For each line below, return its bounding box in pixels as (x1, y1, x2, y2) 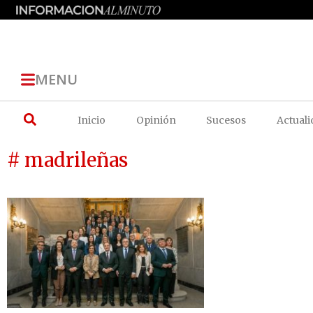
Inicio (78, 113, 106, 126)
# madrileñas (7, 147, 128, 172)
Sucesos (206, 113, 247, 126)
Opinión (136, 113, 176, 126)
